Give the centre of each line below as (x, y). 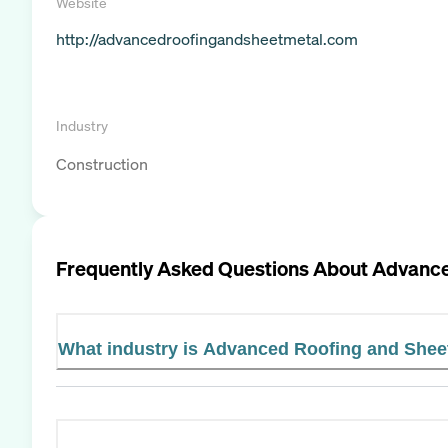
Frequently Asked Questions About (214, 268)
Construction (102, 164)
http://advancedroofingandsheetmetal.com (207, 39)
